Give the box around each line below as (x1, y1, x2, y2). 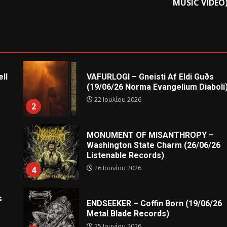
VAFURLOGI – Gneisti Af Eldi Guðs (87, 72, 214, 82)
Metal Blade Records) (87, 209, 170, 219)
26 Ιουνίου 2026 (93, 164, 142, 173)
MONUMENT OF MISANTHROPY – (87, 130, 214, 140)
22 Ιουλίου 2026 (93, 95, 142, 104)
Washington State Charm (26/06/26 (87, 140, 221, 150)
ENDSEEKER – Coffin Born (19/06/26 (87, 199, 222, 209)
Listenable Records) (87, 150, 165, 161)
